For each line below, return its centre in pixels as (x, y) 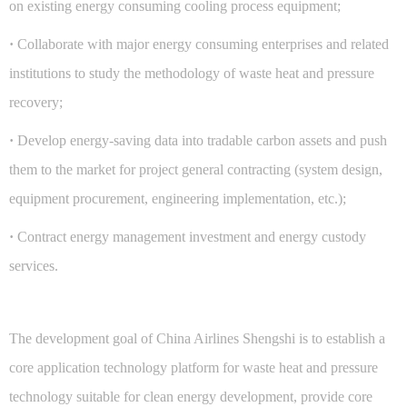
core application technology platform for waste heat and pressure (194, 367)
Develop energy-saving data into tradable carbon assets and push (202, 140)
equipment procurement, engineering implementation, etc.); (178, 198)
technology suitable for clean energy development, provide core (191, 396)
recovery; (45, 102)
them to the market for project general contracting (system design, (196, 169)
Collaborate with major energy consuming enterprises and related (203, 44)
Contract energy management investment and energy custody (192, 236)
